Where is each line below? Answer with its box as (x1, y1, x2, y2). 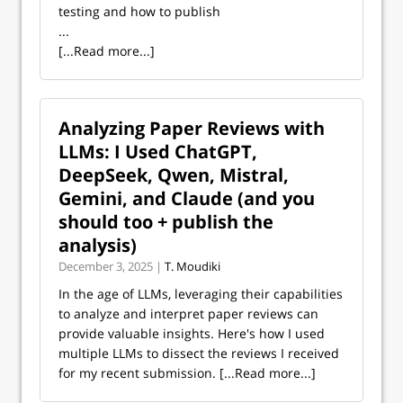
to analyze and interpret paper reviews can (58, 305, 318, 322)
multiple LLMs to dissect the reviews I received (58, 345, 339, 362)
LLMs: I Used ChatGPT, (58, 139, 257, 164)
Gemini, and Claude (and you (58, 186, 315, 210)
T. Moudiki (165, 258, 220, 274)
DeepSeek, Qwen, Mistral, (58, 163, 289, 187)
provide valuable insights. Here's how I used (58, 325, 325, 342)
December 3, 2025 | (58, 258, 165, 274)
